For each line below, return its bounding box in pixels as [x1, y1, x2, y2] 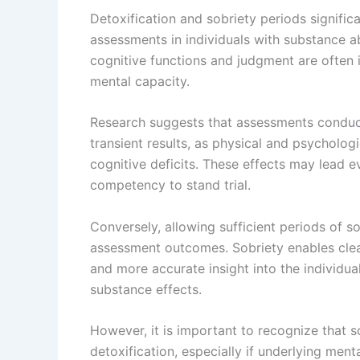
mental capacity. [90, 72, 190, 89]
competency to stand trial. [90, 177, 251, 194]
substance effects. [90, 280, 202, 297]
